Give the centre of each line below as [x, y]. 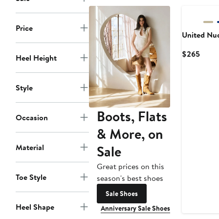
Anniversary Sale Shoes [135, 208]
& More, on [130, 133]
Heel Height [36, 58]
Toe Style [31, 177]
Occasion [32, 118]
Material [30, 147]
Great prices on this [131, 166]
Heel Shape [35, 207]
